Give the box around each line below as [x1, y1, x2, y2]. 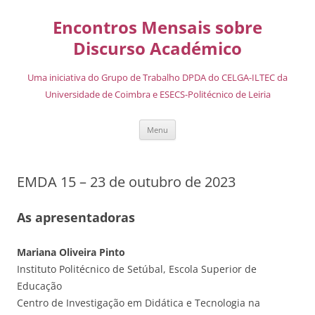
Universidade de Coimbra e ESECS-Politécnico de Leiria [44, 88, 271, 101]
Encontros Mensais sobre [53, 15, 262, 39]
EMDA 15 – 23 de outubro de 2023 [17, 172, 236, 191]
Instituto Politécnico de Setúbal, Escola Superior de [17, 262, 257, 276]
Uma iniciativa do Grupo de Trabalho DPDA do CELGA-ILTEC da [27, 71, 288, 84]
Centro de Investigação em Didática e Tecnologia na [17, 296, 260, 309]
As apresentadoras [17, 209, 135, 226]
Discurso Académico [73, 37, 242, 60]
